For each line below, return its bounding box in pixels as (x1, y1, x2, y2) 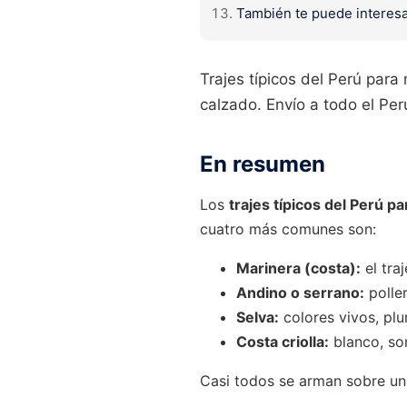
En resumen (200, 150, 325, 177)
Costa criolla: (236, 332, 329, 351)
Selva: (236, 307, 279, 326)
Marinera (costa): (236, 258, 361, 277)
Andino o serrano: (236, 283, 364, 302)
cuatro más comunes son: (200, 219, 376, 238)
